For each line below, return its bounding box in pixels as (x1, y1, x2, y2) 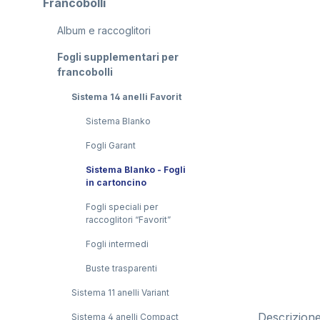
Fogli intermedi (86, 239, 149, 249)
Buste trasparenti (86, 263, 157, 274)
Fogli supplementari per (57, 51, 179, 63)
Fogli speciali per (86, 201, 158, 212)
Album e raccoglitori (57, 24, 151, 36)
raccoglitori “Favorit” (86, 214, 171, 225)
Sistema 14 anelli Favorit (71, 91, 181, 102)
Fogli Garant (86, 140, 136, 151)
